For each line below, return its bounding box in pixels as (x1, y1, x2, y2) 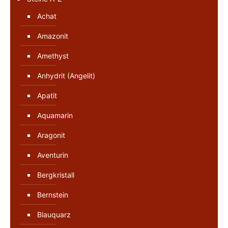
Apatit (37, 91, 57, 100)
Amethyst (37, 51, 69, 60)
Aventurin (37, 150, 68, 159)
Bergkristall (37, 170, 74, 179)
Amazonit (37, 31, 68, 40)
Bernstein (37, 190, 68, 199)
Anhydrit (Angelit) (37, 71, 95, 80)
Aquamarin (37, 110, 73, 120)
